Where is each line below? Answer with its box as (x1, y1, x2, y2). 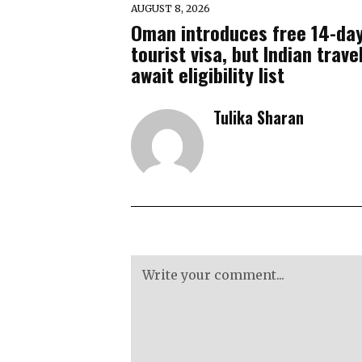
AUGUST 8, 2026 (131, 2, 210, 15)
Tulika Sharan (213, 106, 304, 130)
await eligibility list (131, 60, 284, 90)
